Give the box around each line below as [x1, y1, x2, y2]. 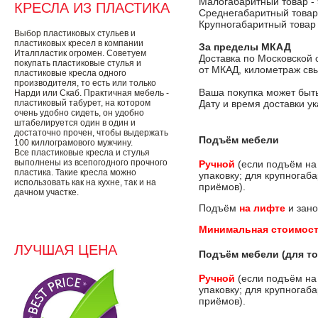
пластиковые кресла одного [14, 68, 126, 78]
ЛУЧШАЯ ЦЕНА [14, 242, 117, 258]
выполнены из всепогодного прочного [14, 158, 168, 168]
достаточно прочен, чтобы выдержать [14, 128, 168, 138]
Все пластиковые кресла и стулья [14, 148, 150, 158]
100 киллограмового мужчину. [14, 138, 133, 148]
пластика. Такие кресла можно [14, 168, 136, 177]
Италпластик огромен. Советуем [14, 48, 146, 58]
